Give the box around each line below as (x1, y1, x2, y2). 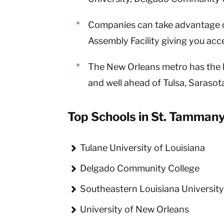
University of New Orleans (80, 204, 189, 215)
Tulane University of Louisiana (80, 142, 205, 153)
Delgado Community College (80, 163, 200, 174)
